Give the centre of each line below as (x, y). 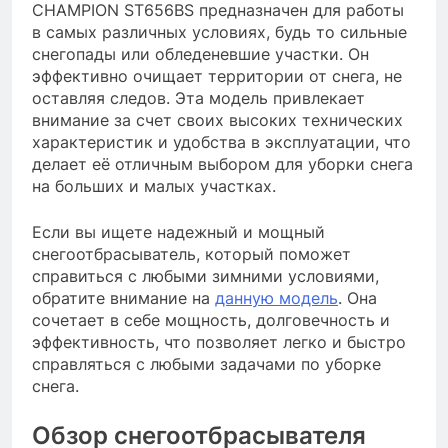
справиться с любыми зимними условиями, (205, 276)
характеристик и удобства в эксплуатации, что (221, 142)
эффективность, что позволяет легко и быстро (219, 342)
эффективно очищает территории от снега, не (217, 76)
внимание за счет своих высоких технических (217, 120)
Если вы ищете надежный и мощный (178, 232)
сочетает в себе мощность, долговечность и (211, 320)
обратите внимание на (123, 298)
